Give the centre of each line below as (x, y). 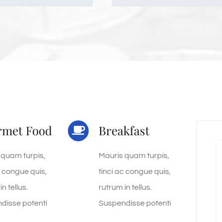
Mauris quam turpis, (134, 155)
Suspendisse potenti (135, 203)
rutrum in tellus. (125, 187)
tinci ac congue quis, (135, 171)
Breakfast (124, 130)
